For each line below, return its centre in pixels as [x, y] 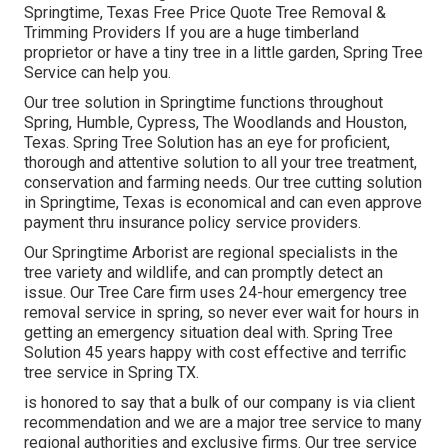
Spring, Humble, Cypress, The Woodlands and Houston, [215, 123]
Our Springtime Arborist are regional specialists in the [211, 253]
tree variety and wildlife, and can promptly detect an [203, 273]
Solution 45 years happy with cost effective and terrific [215, 353]
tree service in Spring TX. [111, 373]
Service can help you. [97, 73]
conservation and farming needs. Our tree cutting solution [223, 183]
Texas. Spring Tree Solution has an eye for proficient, [207, 143]
